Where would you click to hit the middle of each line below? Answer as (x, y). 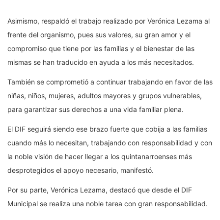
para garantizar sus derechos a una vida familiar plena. (96, 109)
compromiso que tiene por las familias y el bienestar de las (101, 48)
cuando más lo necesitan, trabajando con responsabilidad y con (110, 143)
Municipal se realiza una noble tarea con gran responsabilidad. (108, 204)
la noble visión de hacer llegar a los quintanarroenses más (100, 156)
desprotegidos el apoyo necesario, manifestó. (81, 170)
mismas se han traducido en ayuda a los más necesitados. (101, 62)
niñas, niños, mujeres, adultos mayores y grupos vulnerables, (105, 96)
